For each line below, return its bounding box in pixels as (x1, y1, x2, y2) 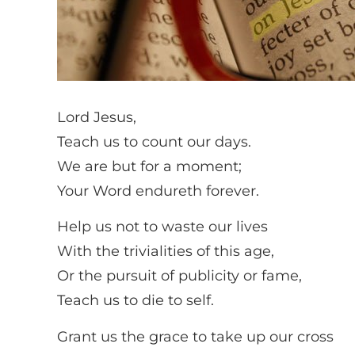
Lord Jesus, (57, 109, 136, 126)
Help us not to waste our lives (57, 218, 268, 236)
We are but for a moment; (57, 158, 242, 175)
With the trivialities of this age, (57, 242, 274, 261)
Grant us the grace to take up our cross (57, 327, 334, 345)
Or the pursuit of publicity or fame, (57, 267, 302, 285)
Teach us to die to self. (57, 292, 214, 310)
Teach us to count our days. (57, 133, 251, 151)
